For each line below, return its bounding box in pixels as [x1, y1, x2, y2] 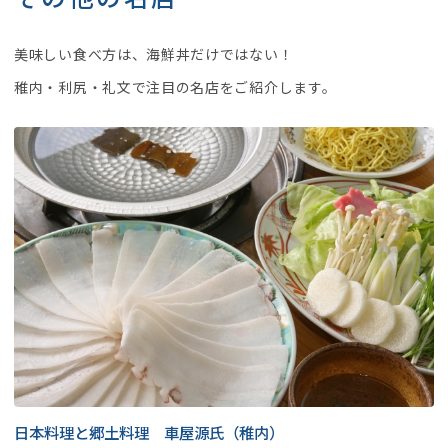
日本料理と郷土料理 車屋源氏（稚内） [14, 420, 284, 443]
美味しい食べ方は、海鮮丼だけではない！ [14, 44, 294, 64]
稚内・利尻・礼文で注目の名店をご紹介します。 [14, 77, 337, 97]
